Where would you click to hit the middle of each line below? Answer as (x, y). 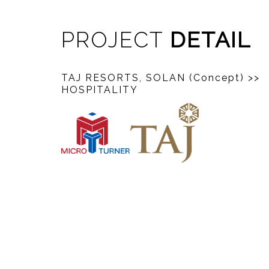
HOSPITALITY (100, 90)
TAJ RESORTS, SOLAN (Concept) (155, 78)
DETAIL (210, 40)
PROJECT (116, 40)
